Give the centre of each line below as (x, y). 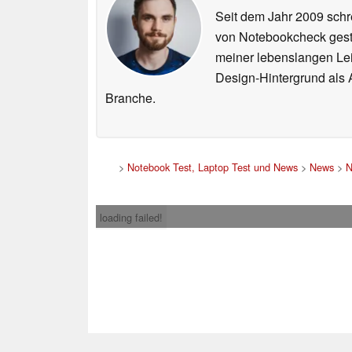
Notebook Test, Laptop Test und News (212, 167)
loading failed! (131, 218)
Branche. (130, 98)
